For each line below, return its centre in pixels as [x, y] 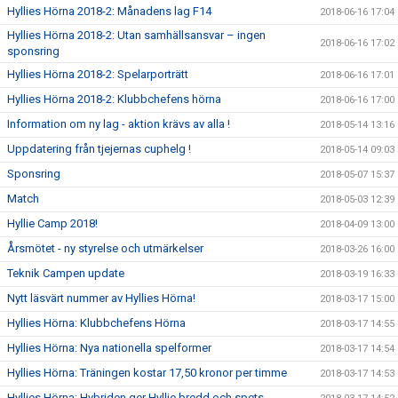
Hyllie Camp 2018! [52, 223]
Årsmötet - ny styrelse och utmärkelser [105, 248]
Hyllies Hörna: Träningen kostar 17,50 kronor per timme [147, 373]
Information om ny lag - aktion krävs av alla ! [119, 124]
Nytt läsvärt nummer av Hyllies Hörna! [101, 298]
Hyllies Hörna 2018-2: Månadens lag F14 [109, 11]
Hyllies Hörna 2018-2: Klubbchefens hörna [114, 99]
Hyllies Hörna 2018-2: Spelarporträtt [98, 74]
